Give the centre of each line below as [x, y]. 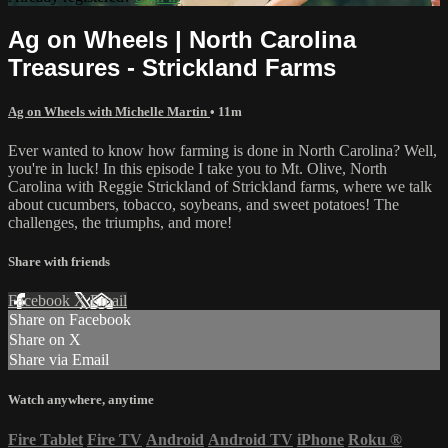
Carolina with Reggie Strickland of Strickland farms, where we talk [220, 186]
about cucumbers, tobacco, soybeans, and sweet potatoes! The [203, 204]
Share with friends [59, 262]
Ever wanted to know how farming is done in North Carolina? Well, [222, 150]
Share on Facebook [70, 320]
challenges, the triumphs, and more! [120, 222]
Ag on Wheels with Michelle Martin [109, 111]
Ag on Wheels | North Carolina [182, 39]
